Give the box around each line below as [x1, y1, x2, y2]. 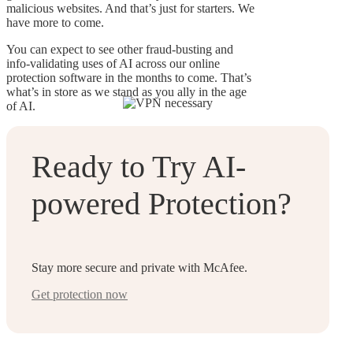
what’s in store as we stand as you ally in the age [6, 85, 247, 99]
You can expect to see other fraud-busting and [6, 43, 233, 57]
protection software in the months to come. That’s [6, 71, 251, 85]
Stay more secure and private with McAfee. [32, 260, 247, 274]
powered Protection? [32, 185, 292, 221]
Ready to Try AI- [32, 148, 246, 184]
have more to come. [6, 16, 104, 30]
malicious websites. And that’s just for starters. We [6, 2, 255, 16]
